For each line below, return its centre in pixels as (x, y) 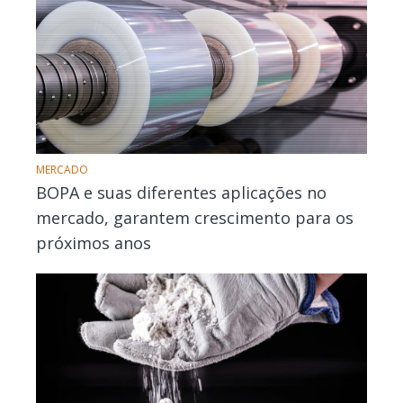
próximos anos (94, 243)
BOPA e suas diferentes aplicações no (181, 193)
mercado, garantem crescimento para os (195, 218)
